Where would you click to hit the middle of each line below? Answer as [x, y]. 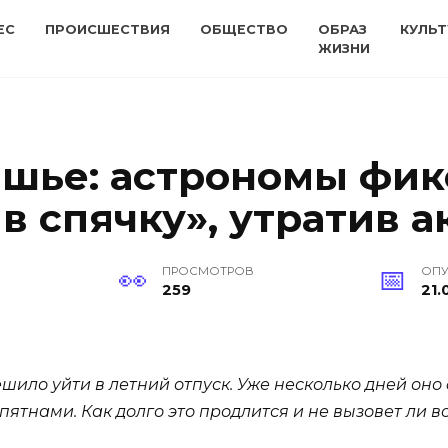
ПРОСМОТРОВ [208, 271]
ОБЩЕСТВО [244, 29]
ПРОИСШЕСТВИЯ [107, 29]
